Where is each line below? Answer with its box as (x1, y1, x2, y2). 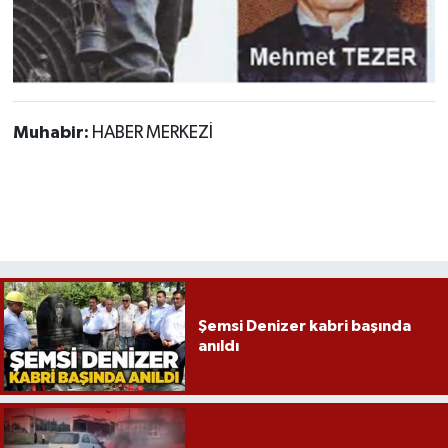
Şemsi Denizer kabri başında (197, 318, 411, 335)
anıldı (197, 338, 239, 355)
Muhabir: (12, 124, 92, 143)
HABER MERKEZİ (91, 124, 213, 143)
